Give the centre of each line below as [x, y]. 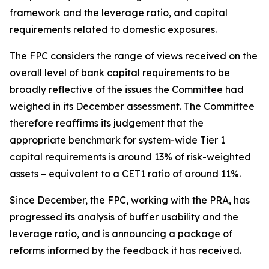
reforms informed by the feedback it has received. [125, 250]
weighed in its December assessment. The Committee [132, 106]
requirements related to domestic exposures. [113, 29]
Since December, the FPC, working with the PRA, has [130, 200]
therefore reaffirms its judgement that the [107, 123]
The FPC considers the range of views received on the [134, 56]
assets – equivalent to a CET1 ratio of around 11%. [125, 174]
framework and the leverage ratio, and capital [119, 13]
